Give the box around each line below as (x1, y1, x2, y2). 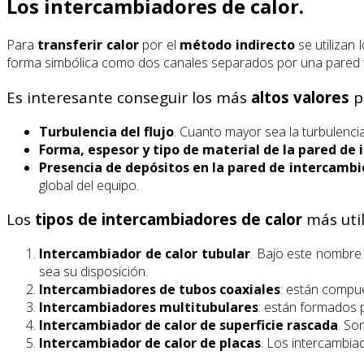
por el (138, 36, 180, 54)
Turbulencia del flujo (39, 122, 174, 141)
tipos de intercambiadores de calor (35, 209, 302, 230)
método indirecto (180, 36, 295, 54)
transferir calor (37, 36, 139, 54)
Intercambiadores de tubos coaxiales (39, 280, 280, 299)
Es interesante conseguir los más (6, 87, 251, 108)
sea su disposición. (39, 262, 148, 281)
